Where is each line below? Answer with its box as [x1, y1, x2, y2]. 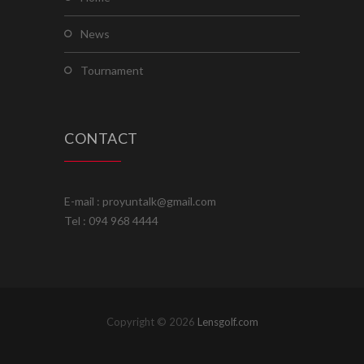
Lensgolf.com [197, 314, 258, 328]
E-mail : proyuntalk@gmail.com [64, 193, 216, 208]
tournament [88, 63, 144, 77]
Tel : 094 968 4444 [64, 213, 158, 227]
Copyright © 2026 [106, 314, 197, 328]
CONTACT [64, 128, 138, 147]
